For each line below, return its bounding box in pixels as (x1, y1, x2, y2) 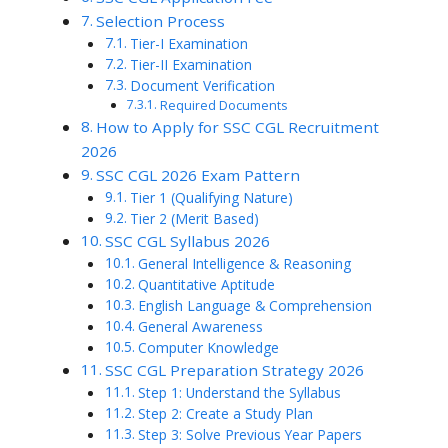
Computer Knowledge (137, 337, 279, 357)
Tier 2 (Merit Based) (129, 208, 259, 228)
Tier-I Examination (129, 33, 248, 53)
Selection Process (96, 10, 226, 31)
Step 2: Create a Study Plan (137, 403, 313, 423)
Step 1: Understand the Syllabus (137, 382, 341, 402)
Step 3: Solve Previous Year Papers (137, 424, 362, 444)
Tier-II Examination (129, 54, 252, 74)
